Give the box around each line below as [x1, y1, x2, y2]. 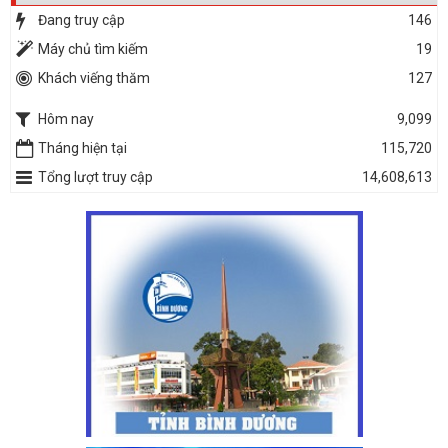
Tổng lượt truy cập [38, 169, 153, 186]
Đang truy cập [38, 12, 125, 29]
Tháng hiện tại [38, 140, 127, 157]
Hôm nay [38, 111, 94, 128]
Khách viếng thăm [38, 70, 150, 87]
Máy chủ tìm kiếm [38, 41, 148, 58]
